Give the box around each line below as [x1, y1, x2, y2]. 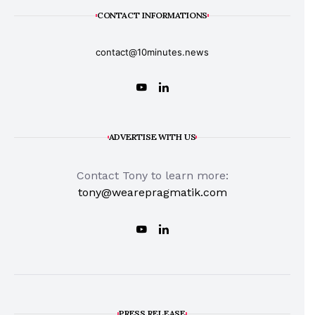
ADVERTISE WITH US [108, 131, 196, 142]
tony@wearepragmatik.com [77, 185, 227, 199]
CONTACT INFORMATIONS [96, 9, 208, 20]
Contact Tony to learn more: [76, 168, 229, 182]
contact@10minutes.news [96, 46, 209, 58]
